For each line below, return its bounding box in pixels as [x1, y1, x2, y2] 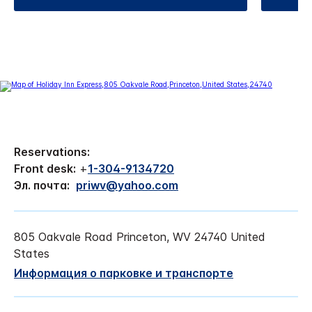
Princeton [116, 229, 166, 244]
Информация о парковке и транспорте [14, 265, 233, 280]
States [14, 246, 49, 260]
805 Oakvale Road [14, 229, 113, 244]
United [231, 229, 265, 244]
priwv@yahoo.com [76, 178, 178, 192]
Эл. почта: [14, 178, 72, 192]
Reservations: [14, 144, 90, 159]
